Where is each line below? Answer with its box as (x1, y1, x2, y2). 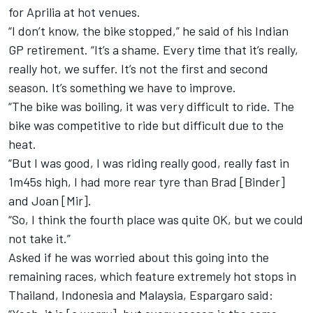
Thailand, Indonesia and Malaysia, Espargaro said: (8, 286, 273, 303)
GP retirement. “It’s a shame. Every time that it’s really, (8, 41, 298, 57)
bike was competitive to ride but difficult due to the (8, 117, 284, 133)
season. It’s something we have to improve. (8, 79, 236, 95)
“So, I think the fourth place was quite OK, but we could (8, 211, 303, 227)
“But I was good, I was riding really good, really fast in (8, 154, 289, 170)
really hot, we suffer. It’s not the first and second (8, 60, 268, 76)
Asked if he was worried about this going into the (8, 249, 269, 265)
